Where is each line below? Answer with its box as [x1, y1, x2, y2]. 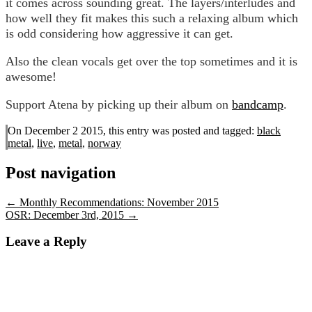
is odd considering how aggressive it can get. [6, 26, 233, 40]
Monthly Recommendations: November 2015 [17, 196, 219, 208]
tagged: [222, 124, 257, 136]
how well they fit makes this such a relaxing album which [6, 10, 298, 25]
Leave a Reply [6, 234, 87, 249]
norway [88, 136, 121, 149]
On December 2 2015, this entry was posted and [8, 124, 222, 136]
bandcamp [232, 97, 283, 111]
